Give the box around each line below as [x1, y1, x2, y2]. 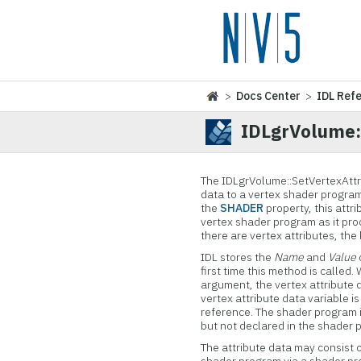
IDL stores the [201, 250, 275, 264]
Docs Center [236, 89, 301, 103]
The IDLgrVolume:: [201, 173, 293, 188]
